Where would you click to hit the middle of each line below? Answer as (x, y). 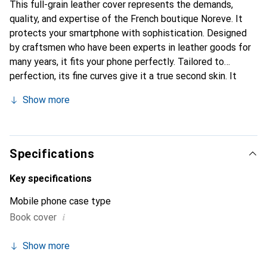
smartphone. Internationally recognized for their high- (122, 105)
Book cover (33, 217)
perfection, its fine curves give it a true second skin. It (123, 76)
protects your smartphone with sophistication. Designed (128, 33)
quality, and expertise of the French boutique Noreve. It (126, 19)
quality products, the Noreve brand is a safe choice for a (127, 119)
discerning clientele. (52, 133)
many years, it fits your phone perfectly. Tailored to (117, 62)
